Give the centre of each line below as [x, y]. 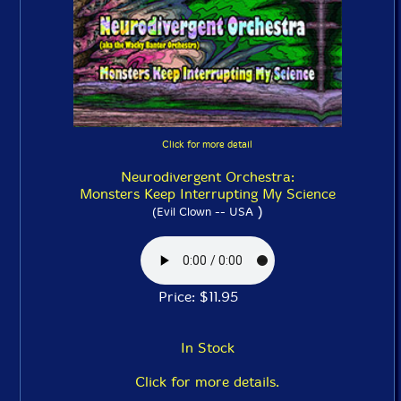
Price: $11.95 [207, 297]
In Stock [207, 348]
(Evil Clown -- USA [202, 212]
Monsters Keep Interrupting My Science [207, 194]
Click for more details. [207, 382]
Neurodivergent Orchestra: [207, 177]
